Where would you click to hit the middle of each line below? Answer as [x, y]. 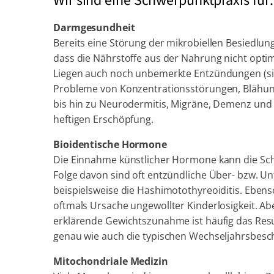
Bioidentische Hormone [110, 144]
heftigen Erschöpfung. [103, 119]
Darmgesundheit [94, 28]
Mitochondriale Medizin [111, 261]
